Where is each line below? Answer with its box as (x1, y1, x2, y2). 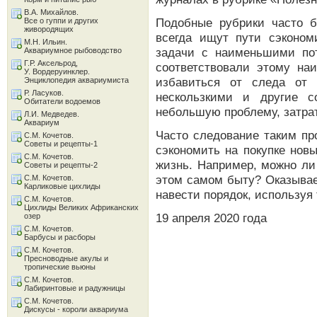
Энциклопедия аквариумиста (24, 76, 129, 84)
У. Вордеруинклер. (24, 67, 90, 76)
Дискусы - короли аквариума (24, 305, 128, 313)
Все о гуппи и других (24, 16, 98, 25)
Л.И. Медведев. (24, 110, 79, 118)
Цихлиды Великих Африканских (24, 203, 139, 212)
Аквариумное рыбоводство (24, 46, 122, 54)
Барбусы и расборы (24, 233, 96, 241)
